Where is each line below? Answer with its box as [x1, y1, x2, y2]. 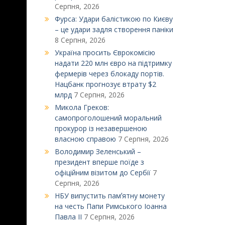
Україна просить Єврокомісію [54, 48, 155, 57]
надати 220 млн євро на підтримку [54, 58, 172, 68]
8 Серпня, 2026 [54, 35, 105, 45]
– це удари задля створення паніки [54, 25, 173, 34]
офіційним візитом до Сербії [54, 168, 151, 177]
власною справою [54, 134, 116, 144]
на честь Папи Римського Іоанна [54, 201, 167, 211]
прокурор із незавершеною [54, 124, 147, 133]
